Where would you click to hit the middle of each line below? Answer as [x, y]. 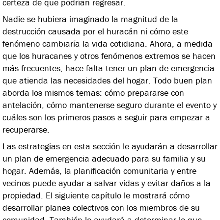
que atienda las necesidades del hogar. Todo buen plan [107, 80]
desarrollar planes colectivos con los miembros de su [101, 207]
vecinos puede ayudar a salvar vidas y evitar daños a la [107, 183]
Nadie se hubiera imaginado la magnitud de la [90, 19]
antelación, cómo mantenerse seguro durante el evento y [110, 105]
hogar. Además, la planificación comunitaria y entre [99, 170]
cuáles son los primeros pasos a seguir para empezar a [106, 117]
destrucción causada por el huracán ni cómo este [95, 31]
